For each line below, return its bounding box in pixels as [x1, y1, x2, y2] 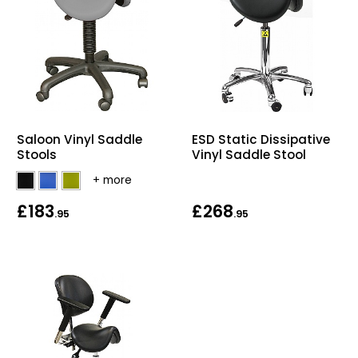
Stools [17, 145, 57, 163]
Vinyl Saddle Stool [192, 146, 306, 164]
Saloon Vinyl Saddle [17, 130, 142, 148]
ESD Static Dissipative [192, 131, 330, 149]
